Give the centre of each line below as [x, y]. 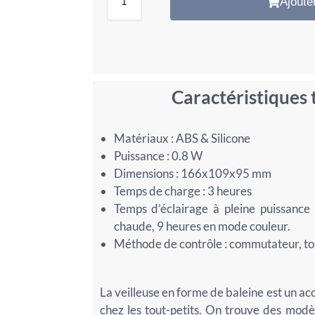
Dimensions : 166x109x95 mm [192, 173]
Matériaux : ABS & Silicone [182, 138]
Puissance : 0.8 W [158, 155]
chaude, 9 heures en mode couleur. [202, 226]
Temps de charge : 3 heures [182, 191]
